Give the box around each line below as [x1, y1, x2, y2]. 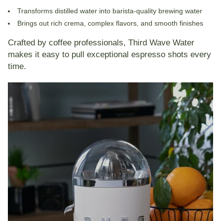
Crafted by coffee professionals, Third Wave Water [8, 37, 194, 47]
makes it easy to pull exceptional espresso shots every [8, 49, 211, 59]
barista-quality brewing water [112, 7, 202, 15]
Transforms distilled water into [17, 7, 112, 15]
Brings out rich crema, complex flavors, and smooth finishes [17, 19, 203, 27]
